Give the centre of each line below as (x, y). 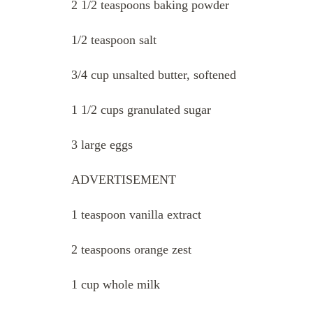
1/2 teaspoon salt (114, 39)
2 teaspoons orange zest (131, 249)
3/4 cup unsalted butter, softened (154, 74)
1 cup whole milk (116, 284)
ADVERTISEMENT (124, 179)
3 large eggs (102, 144)
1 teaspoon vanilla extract (136, 214)
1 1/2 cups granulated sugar (141, 109)
